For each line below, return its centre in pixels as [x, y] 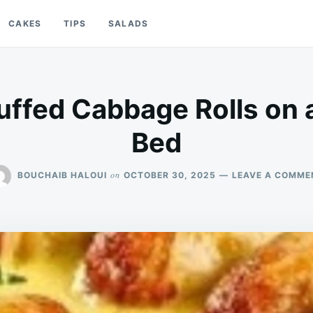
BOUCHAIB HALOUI [62, 175]
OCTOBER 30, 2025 [170, 175]
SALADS [129, 23]
